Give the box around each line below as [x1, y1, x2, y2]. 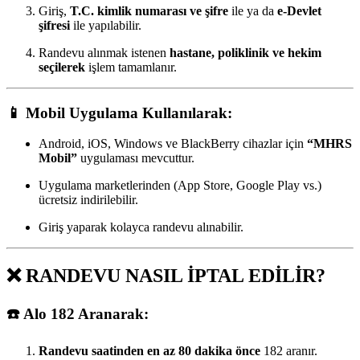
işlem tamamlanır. [85, 60, 177, 75]
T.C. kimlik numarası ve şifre [70, 4, 228, 18]
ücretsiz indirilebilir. [39, 193, 138, 207]
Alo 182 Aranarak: [23, 305, 149, 323]
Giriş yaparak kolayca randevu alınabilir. [39, 220, 243, 235]
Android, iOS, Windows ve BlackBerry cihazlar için [39, 137, 307, 151]
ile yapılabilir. [70, 18, 141, 33]
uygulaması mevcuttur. [77, 151, 194, 166]
